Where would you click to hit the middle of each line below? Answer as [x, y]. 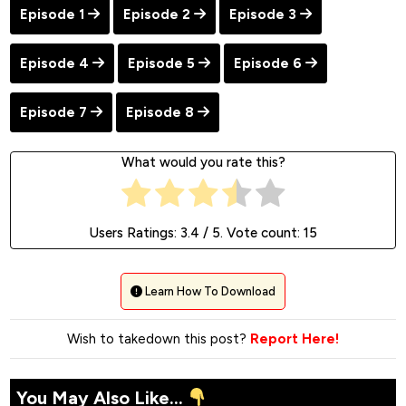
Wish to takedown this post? [159, 339]
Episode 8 [160, 112]
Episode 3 [263, 14]
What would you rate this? [203, 162]
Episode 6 [268, 63]
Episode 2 [157, 14]
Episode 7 [53, 112]
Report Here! [295, 339]
